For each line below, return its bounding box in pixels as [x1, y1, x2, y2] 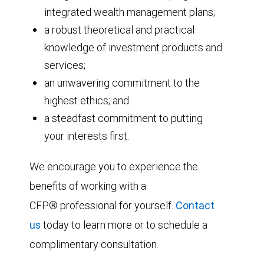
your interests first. [44, 128, 129, 143]
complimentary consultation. [29, 237, 159, 251]
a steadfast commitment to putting [44, 111, 203, 125]
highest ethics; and [44, 93, 129, 107]
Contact [176, 198, 214, 212]
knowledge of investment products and [44, 40, 222, 54]
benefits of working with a [29, 179, 146, 193]
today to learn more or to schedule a [41, 217, 207, 232]
